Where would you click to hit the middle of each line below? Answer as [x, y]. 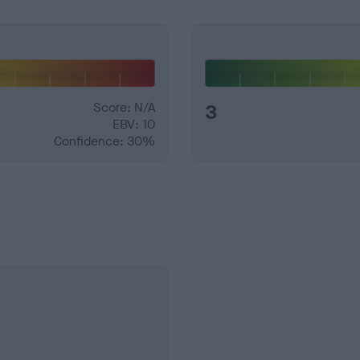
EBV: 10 [134, 125]
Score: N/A [124, 108]
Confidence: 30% [104, 141]
